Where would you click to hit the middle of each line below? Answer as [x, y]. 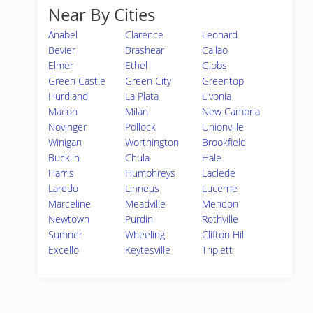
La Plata [142, 96]
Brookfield [224, 142]
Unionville [223, 127]
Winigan [65, 142]
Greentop [223, 81]
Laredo [63, 188]
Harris [61, 173]
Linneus [143, 188]
